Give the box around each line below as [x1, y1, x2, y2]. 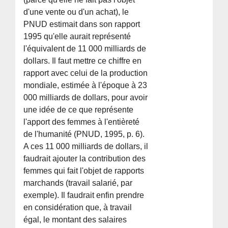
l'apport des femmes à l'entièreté [23, 117, 140, 126]
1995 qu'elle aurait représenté [23, 32, 131, 41]
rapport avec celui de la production [23, 68, 148, 77]
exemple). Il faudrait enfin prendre [23, 190, 145, 199]
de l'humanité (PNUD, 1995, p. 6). [23, 129, 145, 138]
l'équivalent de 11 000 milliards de [23, 44, 147, 53]
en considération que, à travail [23, 203, 132, 212]
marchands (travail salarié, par [23, 178, 133, 187]
